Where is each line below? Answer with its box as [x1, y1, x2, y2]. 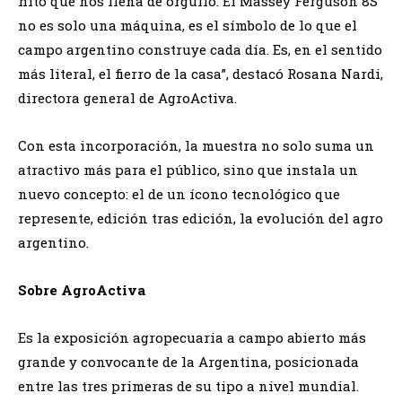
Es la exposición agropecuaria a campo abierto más [18, 328, 366, 346]
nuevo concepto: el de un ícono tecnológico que [18, 184, 340, 203]
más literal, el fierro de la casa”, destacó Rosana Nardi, [18, 64, 383, 83]
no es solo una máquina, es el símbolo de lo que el [18, 15, 357, 34]
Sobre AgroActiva [18, 280, 145, 299]
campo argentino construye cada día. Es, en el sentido [18, 39, 382, 58]
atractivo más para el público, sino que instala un [18, 160, 358, 179]
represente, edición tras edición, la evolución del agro [18, 208, 383, 227]
